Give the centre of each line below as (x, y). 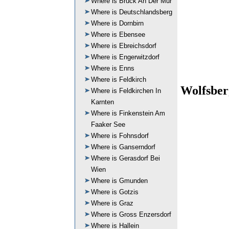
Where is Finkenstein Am (128, 113)
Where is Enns (113, 68)
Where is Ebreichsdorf (124, 46)
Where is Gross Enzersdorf (131, 214)
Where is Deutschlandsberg (132, 12)
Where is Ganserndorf (123, 147)
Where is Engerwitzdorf (125, 57)
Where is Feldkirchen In (126, 91)
